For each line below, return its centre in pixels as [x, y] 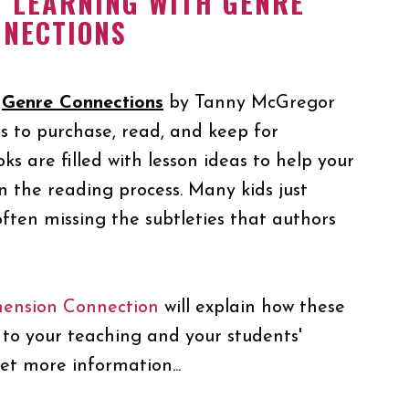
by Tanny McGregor [249, 103]
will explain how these [252, 308]
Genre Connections [83, 103]
